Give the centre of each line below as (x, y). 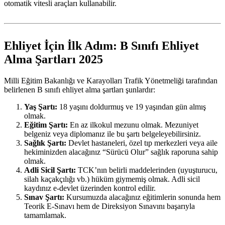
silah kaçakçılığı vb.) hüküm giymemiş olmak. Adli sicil (112, 179)
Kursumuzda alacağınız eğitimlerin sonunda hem (142, 197)
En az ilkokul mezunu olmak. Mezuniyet (133, 125)
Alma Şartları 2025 (53, 60)
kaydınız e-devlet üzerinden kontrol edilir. (90, 188)
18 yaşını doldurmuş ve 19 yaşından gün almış (132, 107)
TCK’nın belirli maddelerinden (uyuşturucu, (147, 170)
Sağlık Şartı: (45, 143)
